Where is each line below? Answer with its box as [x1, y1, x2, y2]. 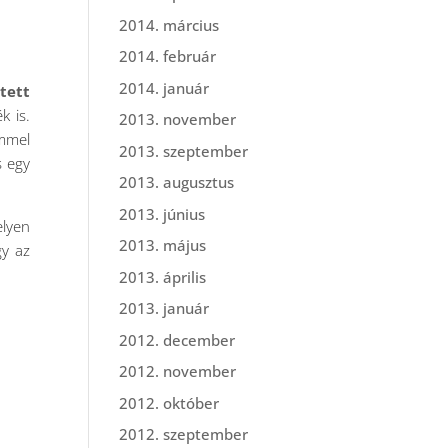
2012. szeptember [119, 424, 249, 444]
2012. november [119, 361, 237, 381]
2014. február [119, 46, 217, 66]
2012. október [119, 392, 220, 413]
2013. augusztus [119, 172, 235, 192]
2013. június [119, 203, 206, 224]
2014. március [119, 14, 220, 35]
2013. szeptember [119, 140, 249, 161]
